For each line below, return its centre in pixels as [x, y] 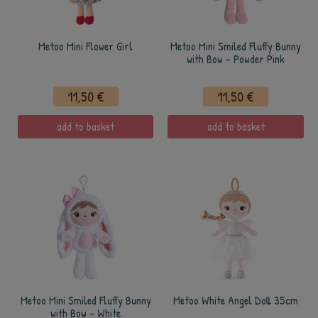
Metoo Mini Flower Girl [86, 46]
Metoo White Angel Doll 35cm [236, 301]
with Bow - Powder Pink [236, 59]
